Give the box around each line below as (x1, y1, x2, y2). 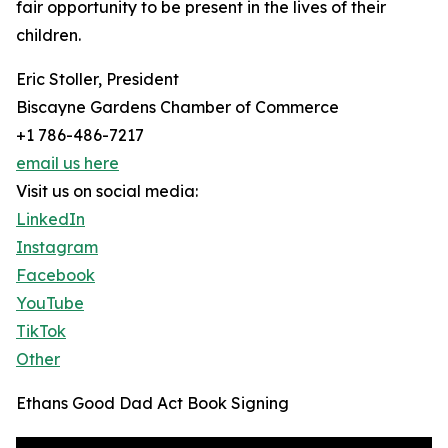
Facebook (16, 265, 95, 286)
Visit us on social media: (16, 181, 198, 202)
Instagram (16, 237, 98, 258)
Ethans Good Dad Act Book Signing (16, 393, 289, 414)
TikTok (16, 321, 66, 342)
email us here (16, 153, 119, 174)
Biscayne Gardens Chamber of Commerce (16, 97, 339, 118)
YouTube (16, 293, 84, 314)
